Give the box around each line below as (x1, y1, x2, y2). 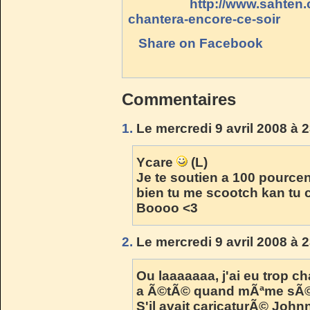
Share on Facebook (138, 36, 263, 51)
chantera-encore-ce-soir (128, 12, 280, 26)
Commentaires (122, 89, 236, 109)
